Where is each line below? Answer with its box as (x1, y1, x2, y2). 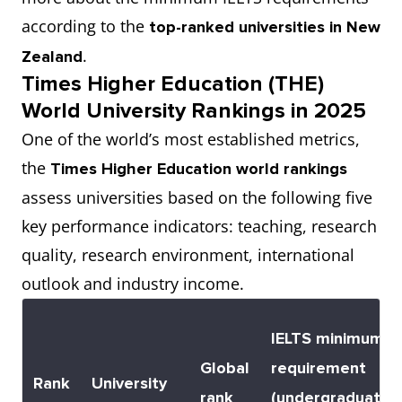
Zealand (22, 47, 83, 66)
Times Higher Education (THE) (22, 71, 324, 97)
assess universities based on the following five (22, 187, 372, 208)
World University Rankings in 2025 (22, 98, 366, 124)
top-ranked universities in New (149, 17, 380, 37)
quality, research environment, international (22, 244, 354, 266)
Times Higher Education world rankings (50, 159, 347, 179)
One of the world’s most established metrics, (22, 128, 360, 150)
